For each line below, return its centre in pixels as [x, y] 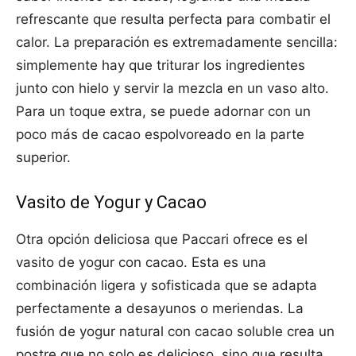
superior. [43, 158]
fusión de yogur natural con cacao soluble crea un [175, 332]
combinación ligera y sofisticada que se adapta [166, 286]
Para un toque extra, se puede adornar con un [163, 112]
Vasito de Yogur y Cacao [111, 203]
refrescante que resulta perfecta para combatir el [173, 19]
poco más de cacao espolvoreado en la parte [160, 135]
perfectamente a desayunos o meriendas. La [160, 309]
